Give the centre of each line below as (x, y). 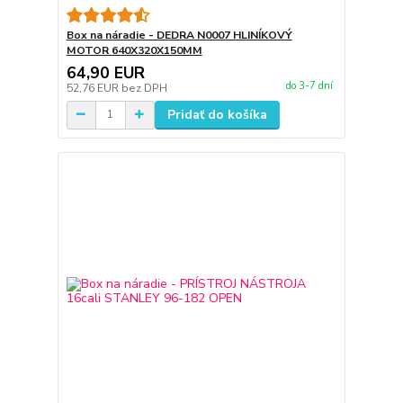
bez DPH (144, 88)
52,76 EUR (94, 88)
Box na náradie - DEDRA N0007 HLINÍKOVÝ (179, 35)
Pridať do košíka (217, 114)
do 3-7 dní (309, 86)
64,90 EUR (105, 72)
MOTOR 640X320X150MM (134, 50)
